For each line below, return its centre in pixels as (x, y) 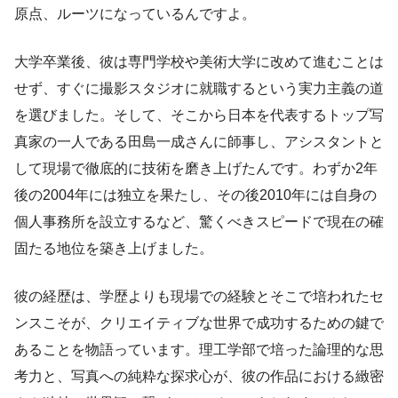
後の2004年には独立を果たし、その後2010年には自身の (195, 195)
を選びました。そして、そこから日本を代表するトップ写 (199, 115)
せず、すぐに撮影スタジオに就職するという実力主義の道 (199, 89)
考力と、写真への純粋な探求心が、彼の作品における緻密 (199, 377)
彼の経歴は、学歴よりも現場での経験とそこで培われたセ (199, 297)
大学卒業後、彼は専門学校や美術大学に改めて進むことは (199, 62)
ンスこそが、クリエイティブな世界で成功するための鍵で (199, 323)
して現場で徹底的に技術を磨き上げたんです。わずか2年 (196, 169)
